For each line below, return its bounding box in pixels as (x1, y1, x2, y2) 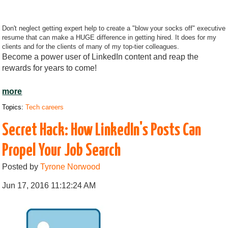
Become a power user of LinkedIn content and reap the (2, 52, 199, 61)
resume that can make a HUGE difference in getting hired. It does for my (2, 33, 217, 41)
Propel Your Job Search (2, 142, 121, 159)
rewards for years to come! (2, 63, 97, 72)
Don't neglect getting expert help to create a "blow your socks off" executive (2, 24, 226, 32)
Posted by (2, 162, 41, 171)
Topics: (2, 103, 26, 111)
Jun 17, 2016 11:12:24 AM (2, 181, 96, 190)
